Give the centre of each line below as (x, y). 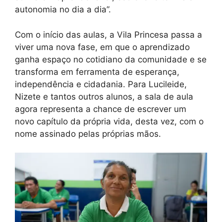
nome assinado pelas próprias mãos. (88, 134)
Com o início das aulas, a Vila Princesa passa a (109, 34)
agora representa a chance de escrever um (101, 109)
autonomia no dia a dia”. (63, 10)
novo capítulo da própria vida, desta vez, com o (109, 121)
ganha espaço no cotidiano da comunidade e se (111, 59)
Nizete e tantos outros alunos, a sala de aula (104, 96)
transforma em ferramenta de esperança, (97, 72)
